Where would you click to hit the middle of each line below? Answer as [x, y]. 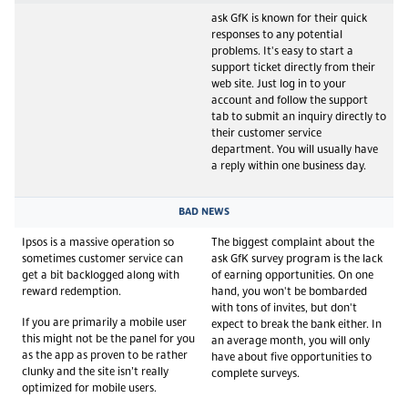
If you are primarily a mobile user [104, 323]
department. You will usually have [295, 150]
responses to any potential [277, 35]
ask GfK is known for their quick [289, 19]
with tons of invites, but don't [284, 308]
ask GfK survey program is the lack [297, 259]
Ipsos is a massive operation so [98, 243]
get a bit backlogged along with [101, 275]
